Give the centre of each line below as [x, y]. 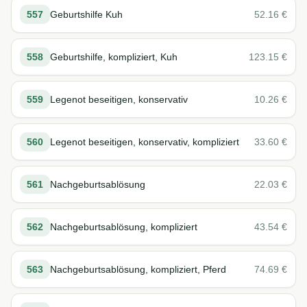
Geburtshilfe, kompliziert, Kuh [114, 57]
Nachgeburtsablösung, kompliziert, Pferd [138, 269]
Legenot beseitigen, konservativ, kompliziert [145, 142]
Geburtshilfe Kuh [86, 14]
